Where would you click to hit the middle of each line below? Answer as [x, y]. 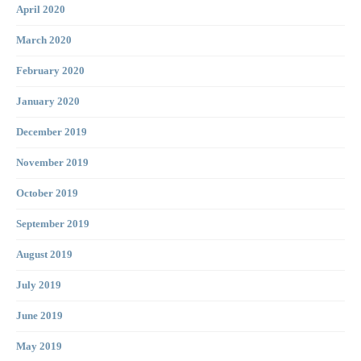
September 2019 [53, 224]
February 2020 [50, 71]
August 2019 [44, 255]
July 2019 [39, 286]
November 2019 [52, 163]
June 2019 [39, 316]
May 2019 [39, 347]
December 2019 [52, 133]
